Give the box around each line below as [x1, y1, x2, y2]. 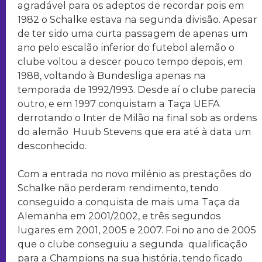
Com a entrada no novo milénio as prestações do [18, 168, 251, 180]
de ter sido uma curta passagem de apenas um [18, 27, 248, 39]
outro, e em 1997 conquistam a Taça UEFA [18, 97, 220, 109]
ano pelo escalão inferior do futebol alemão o [18, 41, 235, 53]
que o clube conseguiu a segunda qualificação [18, 238, 247, 250]
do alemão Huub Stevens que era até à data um [18, 125, 251, 137]
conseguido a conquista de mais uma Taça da [18, 196, 240, 208]
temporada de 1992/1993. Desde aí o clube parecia [18, 83, 256, 95]
